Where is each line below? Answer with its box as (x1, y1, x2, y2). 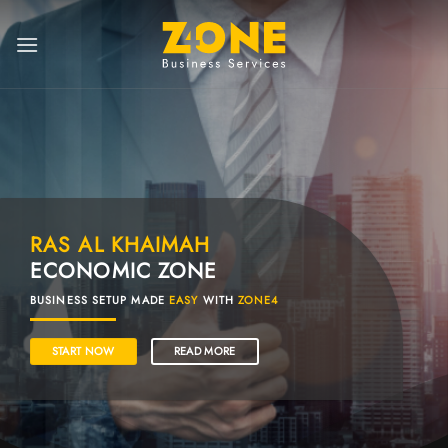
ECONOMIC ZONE (30, 255, 218, 286)
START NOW (51, 343, 115, 359)
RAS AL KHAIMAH (30, 229, 211, 260)
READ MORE (173, 343, 236, 359)
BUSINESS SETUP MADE (30, 292, 169, 309)
